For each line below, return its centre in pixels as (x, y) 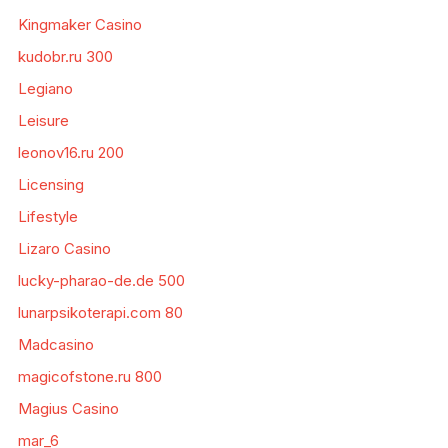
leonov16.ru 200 (70, 153)
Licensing (50, 185)
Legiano (45, 89)
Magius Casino (68, 409)
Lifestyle (47, 217)
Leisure (43, 121)
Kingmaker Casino (79, 25)
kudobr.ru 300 (65, 57)
